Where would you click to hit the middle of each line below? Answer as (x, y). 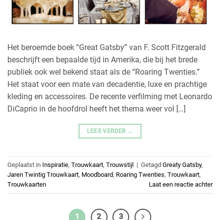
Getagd (152, 165)
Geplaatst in (25, 165)
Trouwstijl (120, 165)
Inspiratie (55, 165)
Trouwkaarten (27, 184)
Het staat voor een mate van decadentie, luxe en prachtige (107, 84)
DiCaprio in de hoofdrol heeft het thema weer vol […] (96, 109)
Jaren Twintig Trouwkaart (43, 174)
